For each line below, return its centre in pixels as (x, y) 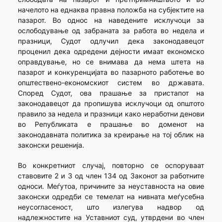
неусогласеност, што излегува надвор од (111, 207)
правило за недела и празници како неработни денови (111, 114)
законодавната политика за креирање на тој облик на (111, 135)
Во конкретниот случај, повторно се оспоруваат (111, 166)
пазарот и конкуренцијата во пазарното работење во (111, 72)
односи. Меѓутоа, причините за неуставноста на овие (111, 186)
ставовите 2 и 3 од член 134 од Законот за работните (111, 176)
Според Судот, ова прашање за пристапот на (111, 93)
